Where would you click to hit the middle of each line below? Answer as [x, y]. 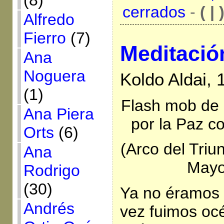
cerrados [154, 12]
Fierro [44, 38]
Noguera [54, 76]
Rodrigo [51, 170]
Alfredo [49, 19]
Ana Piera [58, 114]
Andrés [49, 208]
